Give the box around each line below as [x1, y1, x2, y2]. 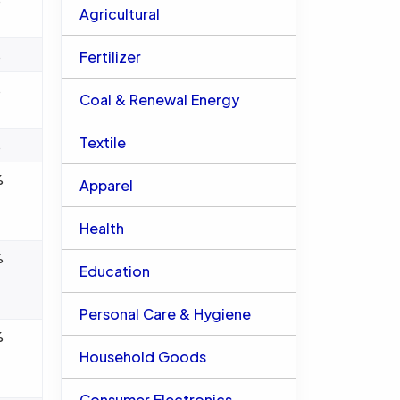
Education [79, 262, 150, 280]
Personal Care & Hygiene [79, 304, 251, 323]
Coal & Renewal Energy [79, 90, 239, 109]
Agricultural [79, 4, 160, 23]
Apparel [79, 176, 133, 195]
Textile [79, 133, 126, 152]
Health [79, 219, 124, 237]
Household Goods [79, 347, 206, 366]
